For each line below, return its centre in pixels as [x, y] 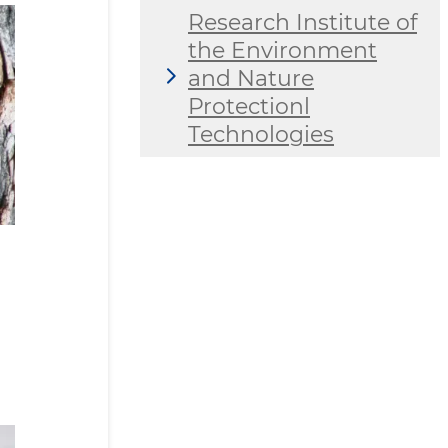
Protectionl [249, 107]
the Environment [282, 51]
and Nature [251, 79]
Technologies [261, 135]
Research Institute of [302, 23]
